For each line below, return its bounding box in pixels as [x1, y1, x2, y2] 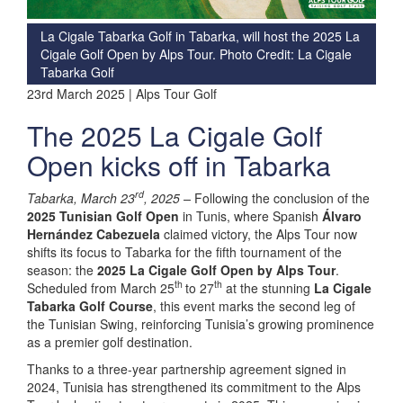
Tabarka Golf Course [27, 296, 153, 315]
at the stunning [222, 278, 314, 297]
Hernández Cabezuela [27, 224, 160, 243]
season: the [27, 260, 97, 279]
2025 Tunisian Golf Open [27, 206, 179, 225]
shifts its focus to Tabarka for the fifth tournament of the [27, 242, 342, 261]
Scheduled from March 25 [27, 278, 175, 297]
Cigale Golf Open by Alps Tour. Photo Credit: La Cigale [40, 44, 352, 63]
